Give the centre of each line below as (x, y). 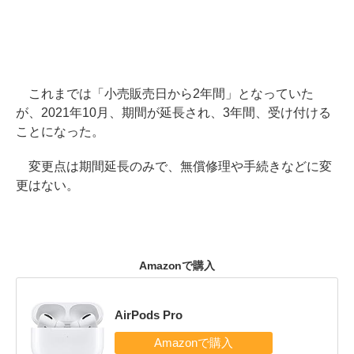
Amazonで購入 (177, 266)
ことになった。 (60, 132)
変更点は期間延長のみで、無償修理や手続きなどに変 (174, 167)
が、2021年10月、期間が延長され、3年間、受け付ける (173, 113)
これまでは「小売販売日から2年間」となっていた (165, 94)
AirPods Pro (148, 315)
